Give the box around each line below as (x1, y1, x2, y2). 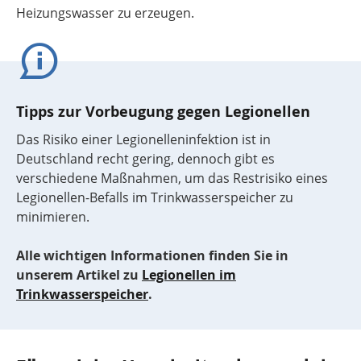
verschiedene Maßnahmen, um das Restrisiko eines (16, 169, 328, 187)
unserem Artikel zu (16, 266, 139, 284)
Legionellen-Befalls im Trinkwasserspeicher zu (16, 189, 293, 206)
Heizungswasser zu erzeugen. (16, 4, 194, 22)
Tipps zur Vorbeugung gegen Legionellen (16, 102, 310, 122)
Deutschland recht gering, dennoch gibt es (16, 150, 275, 168)
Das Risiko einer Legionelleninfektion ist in (16, 131, 271, 148)
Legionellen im (142, 266, 236, 284)
